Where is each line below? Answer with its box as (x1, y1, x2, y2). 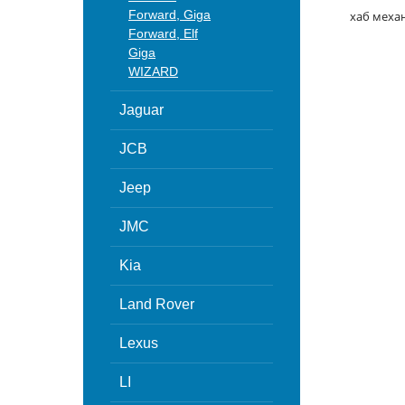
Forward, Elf (128, 26, 198, 41)
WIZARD (128, 64, 178, 79)
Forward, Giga (128, 7, 211, 22)
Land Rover (119, 297, 194, 312)
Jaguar (119, 102, 164, 118)
